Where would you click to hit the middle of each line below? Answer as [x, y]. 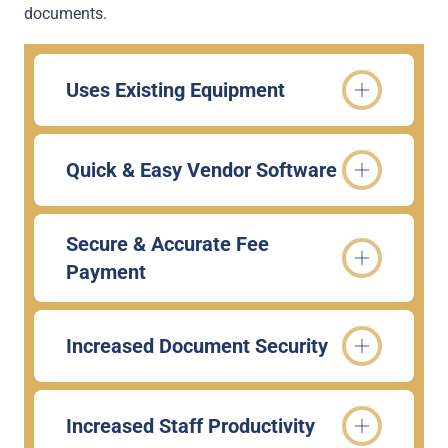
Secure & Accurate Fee [167, 244]
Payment [106, 272]
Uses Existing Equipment [175, 90]
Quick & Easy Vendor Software [201, 170]
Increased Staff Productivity [190, 426]
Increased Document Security [197, 346]
